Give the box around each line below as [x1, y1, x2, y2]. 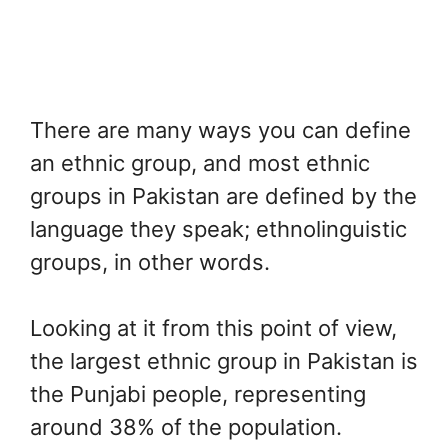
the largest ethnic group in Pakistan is [30, 347, 418, 374]
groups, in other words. [30, 248, 270, 275]
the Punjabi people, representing [30, 380, 366, 407]
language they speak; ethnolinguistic [30, 215, 407, 242]
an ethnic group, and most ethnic [30, 149, 370, 176]
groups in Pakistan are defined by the [30, 182, 417, 209]
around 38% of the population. [30, 413, 342, 440]
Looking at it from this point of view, [30, 314, 397, 341]
